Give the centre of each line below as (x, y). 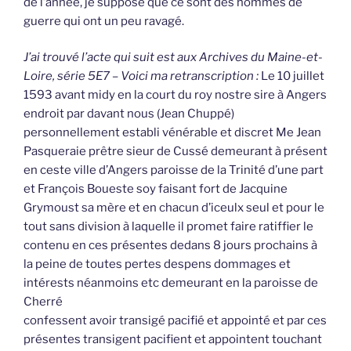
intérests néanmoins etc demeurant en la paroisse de (171, 283)
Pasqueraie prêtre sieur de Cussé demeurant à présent (175, 152)
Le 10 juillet (291, 76)
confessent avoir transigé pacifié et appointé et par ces (175, 321)
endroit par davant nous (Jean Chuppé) (129, 114)
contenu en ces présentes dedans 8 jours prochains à (170, 246)
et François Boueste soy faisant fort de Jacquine (156, 189)
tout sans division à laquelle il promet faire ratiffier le (168, 227)
